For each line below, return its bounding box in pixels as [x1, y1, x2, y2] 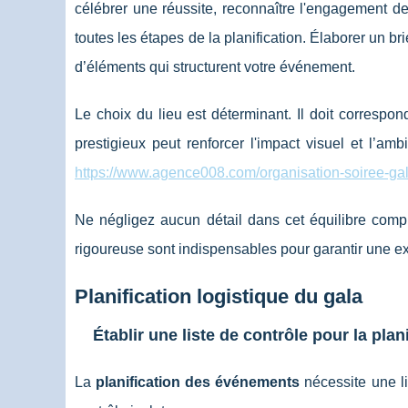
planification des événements [96, 374, 301, 390]
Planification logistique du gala [75, 285, 362, 308]
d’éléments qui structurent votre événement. [75, 59, 355, 75]
